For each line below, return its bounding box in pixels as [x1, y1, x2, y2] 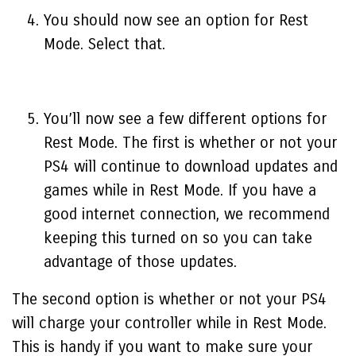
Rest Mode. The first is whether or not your [44, 133, 337, 152]
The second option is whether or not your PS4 [12, 290, 327, 308]
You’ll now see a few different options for [44, 110, 327, 128]
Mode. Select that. [44, 35, 165, 53]
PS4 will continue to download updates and [44, 157, 338, 176]
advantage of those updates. [44, 253, 237, 271]
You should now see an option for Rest [44, 11, 308, 29]
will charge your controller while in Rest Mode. [12, 314, 327, 332]
